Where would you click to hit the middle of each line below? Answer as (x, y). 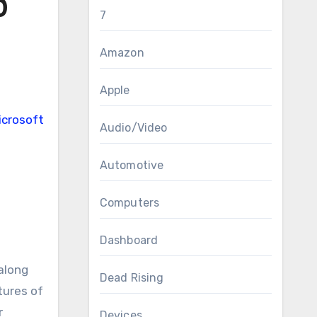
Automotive (132, 165)
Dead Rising (132, 278)
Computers (129, 203)
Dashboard (129, 240)
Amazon (122, 53)
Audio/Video (133, 128)
